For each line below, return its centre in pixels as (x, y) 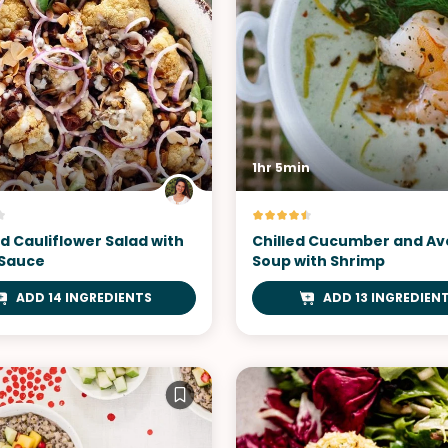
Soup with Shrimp (318, 261)
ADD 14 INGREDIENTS (84, 297)
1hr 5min (281, 167)
